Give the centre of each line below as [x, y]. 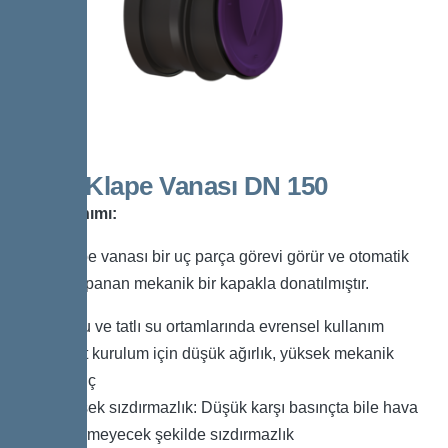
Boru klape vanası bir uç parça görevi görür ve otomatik [214, 257]
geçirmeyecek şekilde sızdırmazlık [173, 435]
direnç [74, 381]
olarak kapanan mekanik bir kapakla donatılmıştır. [194, 284]
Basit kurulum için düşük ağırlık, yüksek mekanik [223, 354]
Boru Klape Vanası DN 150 [174, 186]
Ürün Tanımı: [68, 214]
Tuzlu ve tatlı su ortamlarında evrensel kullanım [218, 327]
